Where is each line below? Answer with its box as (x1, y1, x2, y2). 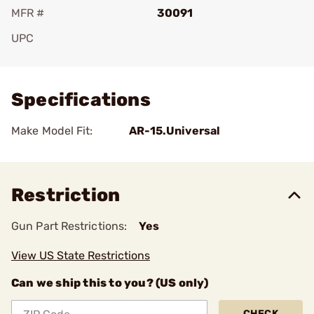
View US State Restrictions (11, 249, 150, 262)
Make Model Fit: (11, 124, 93, 137)
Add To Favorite (31, 51, 114, 64)
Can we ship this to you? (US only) (11, 276, 208, 289)
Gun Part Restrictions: (11, 219, 128, 233)
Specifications (11, 89, 151, 111)
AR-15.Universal (129, 124, 220, 137)
